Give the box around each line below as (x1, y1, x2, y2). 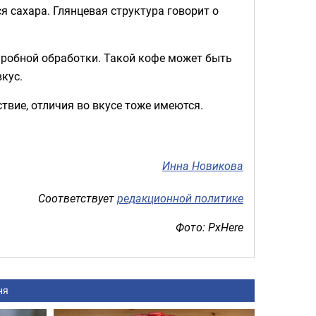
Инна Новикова (162, 158, 243, 174)
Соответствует (38, 190, 117, 206)
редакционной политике (117, 190, 243, 206)
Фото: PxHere (176, 219, 243, 235)
